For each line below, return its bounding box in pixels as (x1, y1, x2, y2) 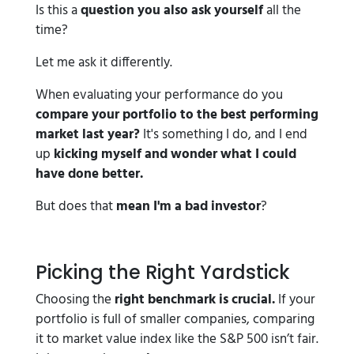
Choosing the (36, 289, 115, 311)
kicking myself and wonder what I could (54, 144, 296, 165)
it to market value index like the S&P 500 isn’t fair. (36, 329, 318, 350)
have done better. (36, 164, 143, 185)
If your (278, 289, 315, 311)
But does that (36, 196, 116, 217)
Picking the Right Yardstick (36, 259, 290, 285)
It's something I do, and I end (143, 124, 307, 145)
